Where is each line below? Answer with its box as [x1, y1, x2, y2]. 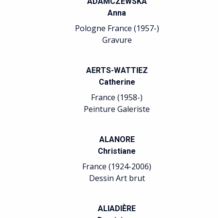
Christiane [98, 146, 136, 156]
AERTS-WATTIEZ [86, 66, 148, 75]
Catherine [98, 77, 135, 87]
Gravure [102, 35, 132, 45]
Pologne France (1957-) [74, 23, 159, 34]
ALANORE [99, 135, 135, 144]
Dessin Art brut [89, 173, 145, 183]
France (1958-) [91, 92, 143, 103]
